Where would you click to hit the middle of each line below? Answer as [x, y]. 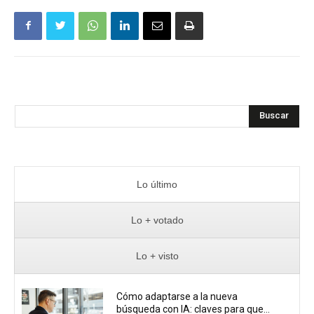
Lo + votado [157, 220]
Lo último [157, 184]
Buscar [274, 116]
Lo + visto [157, 255]
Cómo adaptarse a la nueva [177, 297]
